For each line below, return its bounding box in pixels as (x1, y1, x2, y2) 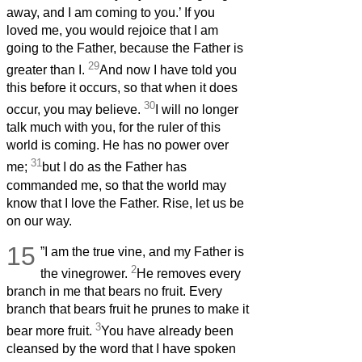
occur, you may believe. (6, 103, 144, 117)
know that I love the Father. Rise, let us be (6, 196, 244, 210)
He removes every (137, 267, 242, 281)
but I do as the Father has (42, 160, 187, 175)
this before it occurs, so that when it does (6, 81, 238, 95)
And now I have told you (99, 63, 237, 78)
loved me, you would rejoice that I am (6, 23, 218, 37)
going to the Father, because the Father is (6, 40, 243, 55)
